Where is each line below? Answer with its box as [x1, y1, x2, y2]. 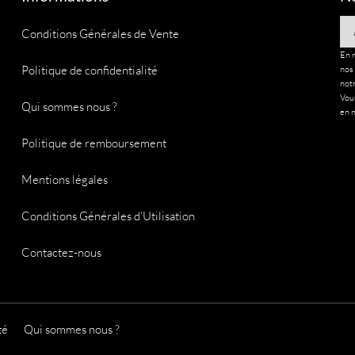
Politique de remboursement [21, 135, 166, 151]
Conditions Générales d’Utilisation [21, 208, 195, 223]
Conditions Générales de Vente [21, 25, 179, 41]
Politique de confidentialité [21, 62, 158, 78]
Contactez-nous [21, 244, 101, 260]
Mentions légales [21, 171, 108, 187]
